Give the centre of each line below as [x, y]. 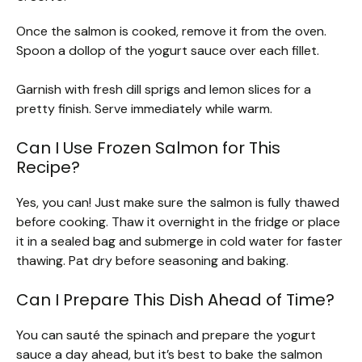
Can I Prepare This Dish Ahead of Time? [175, 299]
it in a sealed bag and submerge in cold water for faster [179, 241]
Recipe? [48, 167]
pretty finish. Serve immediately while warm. [144, 108]
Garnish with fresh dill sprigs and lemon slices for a [164, 89]
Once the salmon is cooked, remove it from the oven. [171, 31]
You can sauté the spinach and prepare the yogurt [166, 335]
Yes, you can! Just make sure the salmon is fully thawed [178, 202]
